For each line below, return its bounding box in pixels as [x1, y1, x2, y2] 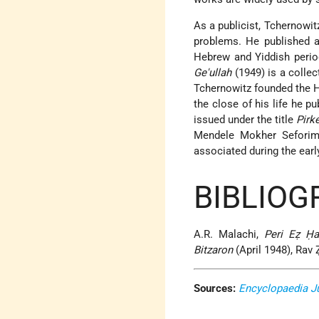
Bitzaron [194, 244, 234, 257]
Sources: [194, 282, 236, 296]
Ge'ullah [194, 66, 232, 80]
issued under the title [194, 113, 297, 127]
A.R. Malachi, [194, 228, 264, 241]
